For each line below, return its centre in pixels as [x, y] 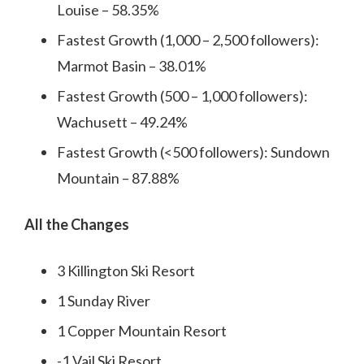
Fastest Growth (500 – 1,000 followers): [182, 96]
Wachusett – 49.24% [122, 122]
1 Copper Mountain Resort [142, 331]
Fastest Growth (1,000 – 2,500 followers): [188, 40]
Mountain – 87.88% [118, 178]
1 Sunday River [104, 301]
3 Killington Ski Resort [126, 271]
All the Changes [77, 224]
